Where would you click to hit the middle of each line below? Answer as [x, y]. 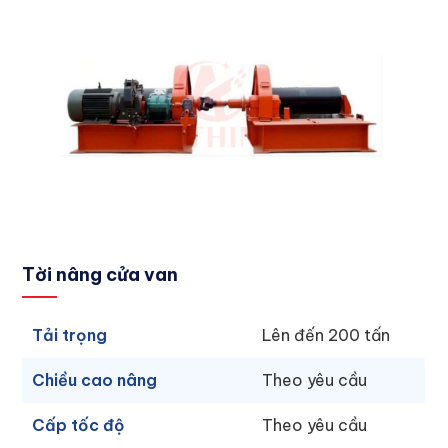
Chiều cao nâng [95, 380]
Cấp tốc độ [79, 425]
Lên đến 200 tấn [326, 335]
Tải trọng [70, 335]
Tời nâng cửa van [100, 275]
